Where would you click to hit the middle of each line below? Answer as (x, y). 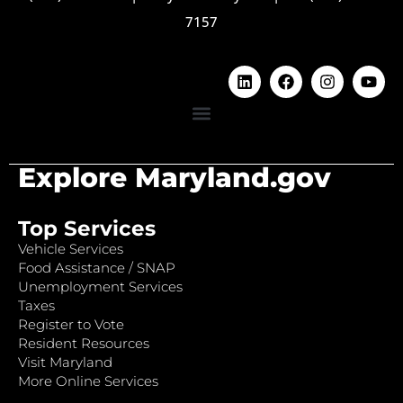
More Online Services (88, 381)
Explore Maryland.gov (175, 178)
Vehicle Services (71, 249)
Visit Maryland (65, 363)
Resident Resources (84, 344)
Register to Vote (71, 325)
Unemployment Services (100, 287)
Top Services (87, 229)
